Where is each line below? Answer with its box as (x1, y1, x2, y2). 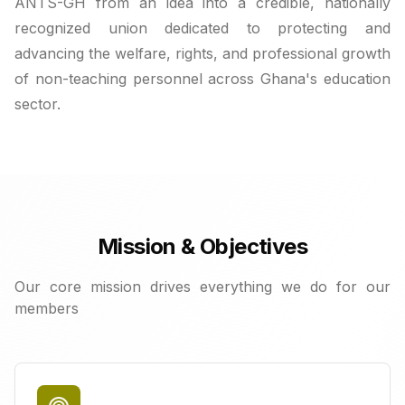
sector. (14, 95, 61, 113)
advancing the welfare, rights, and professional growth (14, 44, 391, 62)
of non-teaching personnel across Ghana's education (14, 70, 391, 88)
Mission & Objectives (98, 233, 307, 259)
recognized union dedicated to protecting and (14, 19, 391, 37)
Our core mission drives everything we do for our (14, 278, 391, 296)
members (14, 299, 79, 317)
